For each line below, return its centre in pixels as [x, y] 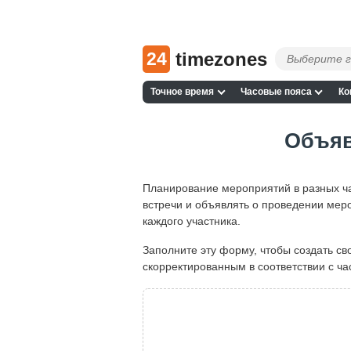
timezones [221, 59]
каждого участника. [192, 221]
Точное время [183, 92]
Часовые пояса [276, 92]
